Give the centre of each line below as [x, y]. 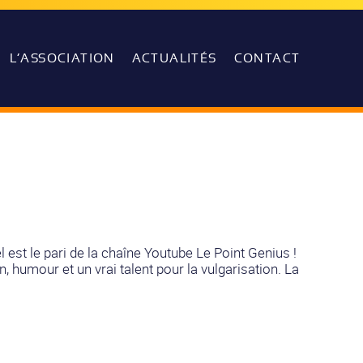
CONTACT [267, 59]
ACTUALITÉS [174, 59]
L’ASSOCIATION [62, 59]
